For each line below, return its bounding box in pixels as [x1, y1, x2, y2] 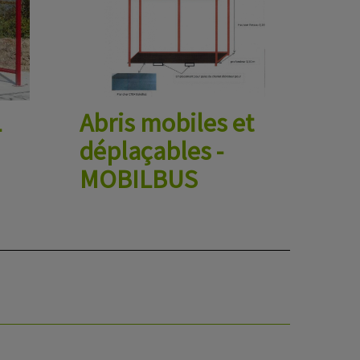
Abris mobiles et [79, 107, 254, 139]
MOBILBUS [79, 163, 198, 195]
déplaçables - [79, 135, 223, 167]
